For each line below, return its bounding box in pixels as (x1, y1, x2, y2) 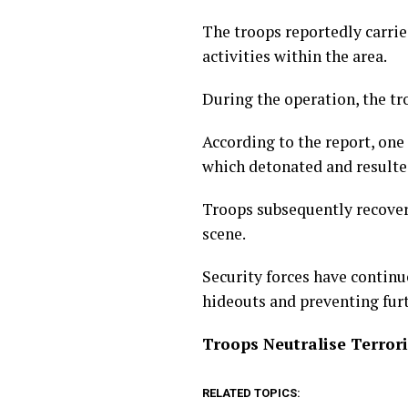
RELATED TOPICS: (202, 386, 301, 400)
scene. (202, 223, 246, 244)
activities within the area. (202, 46, 387, 66)
